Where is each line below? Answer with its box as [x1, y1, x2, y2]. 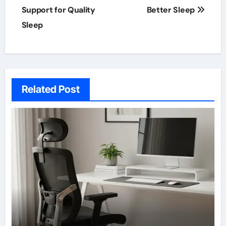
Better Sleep [146, 4, 197, 15]
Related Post [21, 83, 80, 96]
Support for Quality [21, 4, 95, 15]
